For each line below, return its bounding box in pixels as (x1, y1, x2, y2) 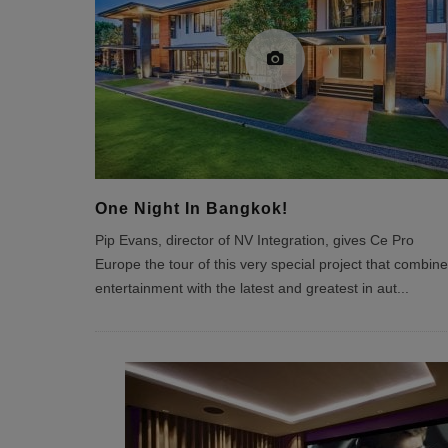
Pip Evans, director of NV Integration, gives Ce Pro (94, 233, 414, 248)
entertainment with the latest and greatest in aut (94, 281, 397, 296)
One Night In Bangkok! (94, 200, 288, 217)
